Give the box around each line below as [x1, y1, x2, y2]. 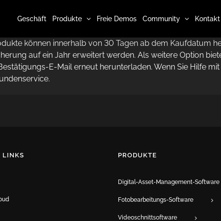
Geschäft [17, 14, 46, 23]
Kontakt [195, 14, 220, 23]
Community [143, 14, 180, 23]
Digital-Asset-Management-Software [118, 179, 220, 185]
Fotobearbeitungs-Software [118, 196, 193, 203]
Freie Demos [97, 14, 137, 23]
